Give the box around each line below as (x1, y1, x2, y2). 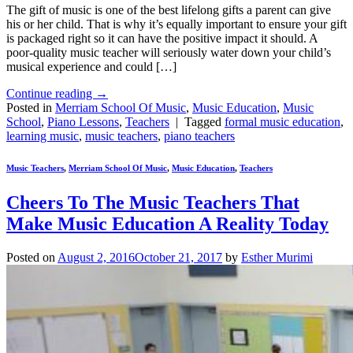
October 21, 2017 (135, 251, 222, 265)
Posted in (6, 101, 55, 115)
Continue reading (6, 87, 95, 101)
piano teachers (164, 129, 235, 143)
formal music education (225, 115, 340, 129)
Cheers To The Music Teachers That (6, 192, 299, 214)
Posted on (6, 251, 58, 265)
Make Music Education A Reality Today (6, 214, 329, 235)
